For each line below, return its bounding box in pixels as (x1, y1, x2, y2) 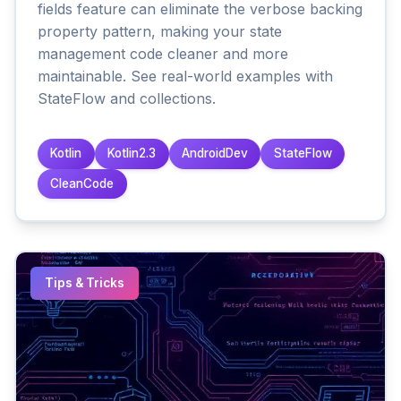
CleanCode (50, 176, 115, 192)
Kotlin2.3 (107, 146, 157, 161)
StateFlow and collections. (38, 89, 216, 107)
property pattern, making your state (38, 21, 282, 40)
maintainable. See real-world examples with (38, 66, 333, 85)
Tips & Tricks (45, 276, 124, 291)
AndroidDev (181, 146, 248, 161)
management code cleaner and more (38, 44, 288, 63)
